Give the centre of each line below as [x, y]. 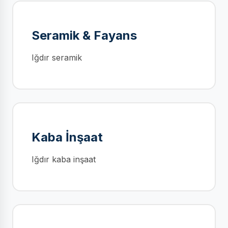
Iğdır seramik [57, 58]
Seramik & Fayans [84, 35]
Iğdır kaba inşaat [64, 159]
